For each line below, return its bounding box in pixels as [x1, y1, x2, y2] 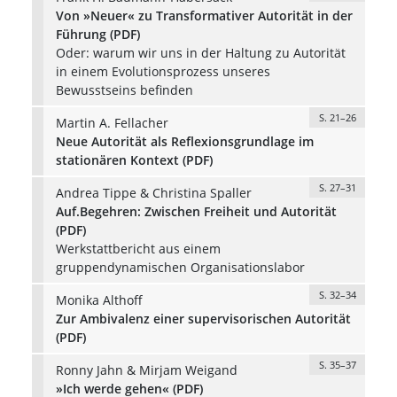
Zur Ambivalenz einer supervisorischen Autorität [55, 309, 351, 327]
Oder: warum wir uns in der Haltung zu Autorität [55, 43, 346, 61]
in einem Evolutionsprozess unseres [55, 62, 270, 80]
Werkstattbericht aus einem [55, 239, 221, 257]
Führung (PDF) [55, 25, 140, 43]
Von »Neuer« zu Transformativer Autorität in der [55, 6, 353, 24]
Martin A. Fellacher [55, 113, 168, 131]
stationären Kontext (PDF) [55, 151, 213, 168]
